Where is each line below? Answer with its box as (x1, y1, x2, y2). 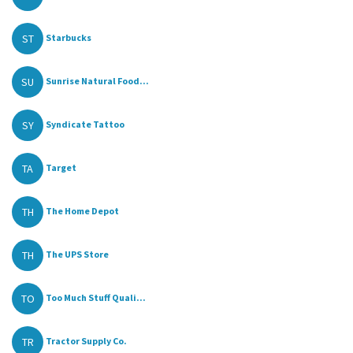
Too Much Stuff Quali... (46, 292, 146, 304)
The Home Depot (46, 205, 119, 217)
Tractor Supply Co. (46, 335, 127, 347)
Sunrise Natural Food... (46, 75, 149, 87)
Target (46, 162, 76, 174)
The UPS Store (46, 248, 109, 261)
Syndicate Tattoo (46, 118, 124, 131)
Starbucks (46, 32, 91, 44)
